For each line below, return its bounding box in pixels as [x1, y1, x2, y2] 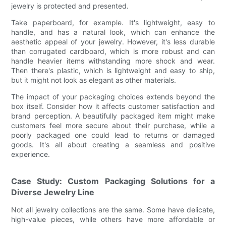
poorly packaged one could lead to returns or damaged [11, 130, 215, 139]
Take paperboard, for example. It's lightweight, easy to [11, 18, 215, 27]
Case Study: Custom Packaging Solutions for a [11, 176, 215, 186]
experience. [11, 149, 50, 158]
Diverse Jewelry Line [11, 187, 95, 197]
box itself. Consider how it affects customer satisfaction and [11, 101, 215, 110]
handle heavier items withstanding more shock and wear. [11, 56, 215, 65]
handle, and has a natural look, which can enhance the [11, 27, 215, 36]
